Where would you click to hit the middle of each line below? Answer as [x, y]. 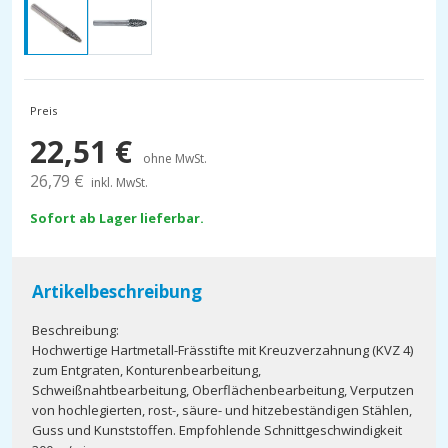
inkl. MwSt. [119, 182]
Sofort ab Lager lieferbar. [117, 218]
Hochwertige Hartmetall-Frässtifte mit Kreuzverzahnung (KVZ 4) [222, 350]
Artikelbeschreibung [117, 291]
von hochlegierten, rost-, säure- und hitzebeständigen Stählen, [222, 410]
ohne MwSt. [175, 158]
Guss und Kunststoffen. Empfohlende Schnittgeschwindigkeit [217, 430]
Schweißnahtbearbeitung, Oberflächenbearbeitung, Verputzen [223, 390]
